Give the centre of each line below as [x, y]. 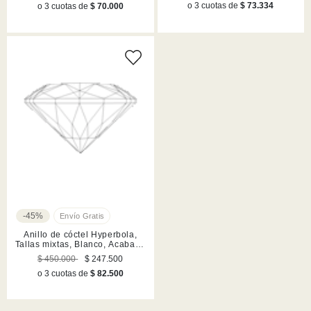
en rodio [80, 254]
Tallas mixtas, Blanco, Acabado [80, 245]
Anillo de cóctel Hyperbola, [81, 235]
